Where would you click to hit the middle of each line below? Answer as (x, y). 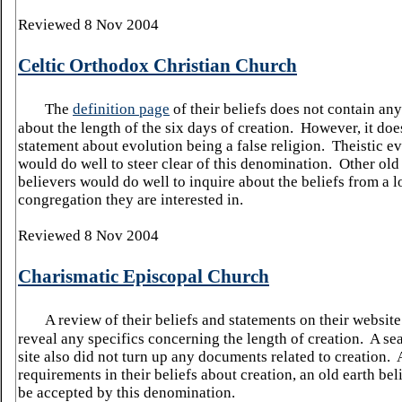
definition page (121, 109)
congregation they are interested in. (131, 200)
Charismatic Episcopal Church (144, 276)
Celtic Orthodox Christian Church (157, 66)
